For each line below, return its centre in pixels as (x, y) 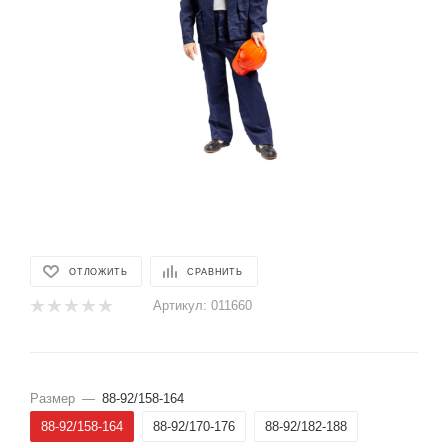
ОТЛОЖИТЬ (98, 271)
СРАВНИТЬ (215, 271)
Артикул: (180, 305)
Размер (52, 398)
